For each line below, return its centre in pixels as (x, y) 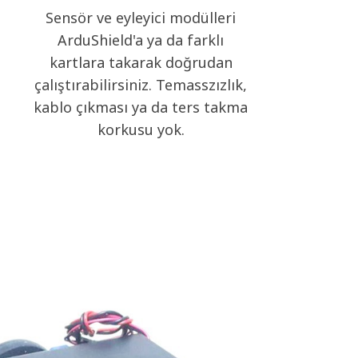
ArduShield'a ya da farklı (141, 40)
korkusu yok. (141, 129)
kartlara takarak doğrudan (141, 62)
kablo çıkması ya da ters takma (141, 107)
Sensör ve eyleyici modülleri (141, 18)
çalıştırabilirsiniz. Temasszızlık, (141, 85)
